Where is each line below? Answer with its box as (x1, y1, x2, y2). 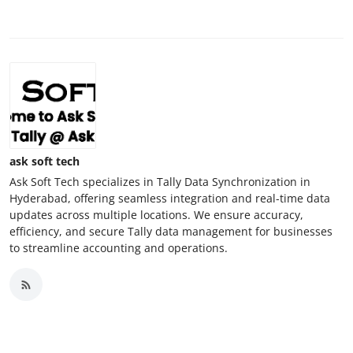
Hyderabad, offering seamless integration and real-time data (9, 191, 330, 206)
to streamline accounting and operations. (9, 240, 228, 256)
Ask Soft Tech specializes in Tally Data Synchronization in (9, 174, 310, 190)
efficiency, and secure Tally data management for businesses (9, 224, 333, 240)
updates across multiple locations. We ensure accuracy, (9, 207, 303, 223)
